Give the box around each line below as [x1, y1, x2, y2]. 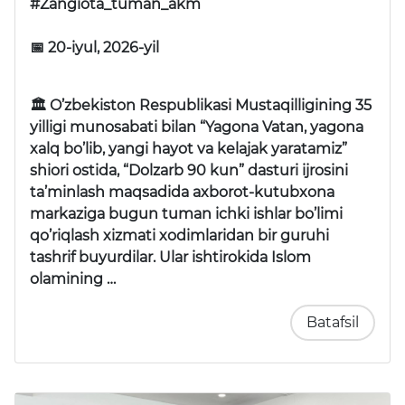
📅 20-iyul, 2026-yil [30, 38, 159, 56]
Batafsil [306, 313, 359, 331]
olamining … [30, 269, 116, 287]
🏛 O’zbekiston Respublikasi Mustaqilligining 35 [30, 96, 372, 114]
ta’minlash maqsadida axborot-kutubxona [30, 183, 334, 201]
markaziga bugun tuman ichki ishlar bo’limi [30, 204, 343, 222]
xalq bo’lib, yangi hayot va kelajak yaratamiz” [30, 139, 347, 157]
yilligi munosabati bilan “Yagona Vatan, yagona [30, 118, 363, 136]
